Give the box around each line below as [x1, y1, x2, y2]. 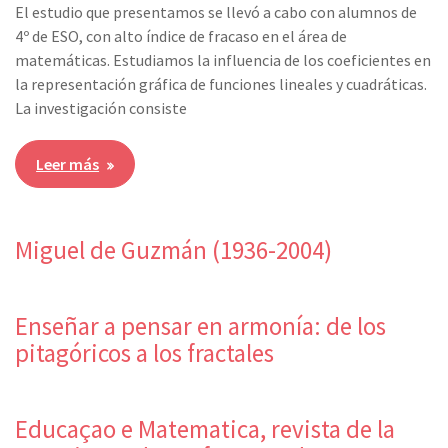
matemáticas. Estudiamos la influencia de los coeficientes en [15, 49, 432, 70]
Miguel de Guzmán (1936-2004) [15, 233, 333, 266]
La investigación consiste [15, 97, 188, 118]
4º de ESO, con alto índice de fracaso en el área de [15, 25, 348, 46]
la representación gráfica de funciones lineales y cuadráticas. [15, 73, 428, 94]
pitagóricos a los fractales [15, 336, 275, 369]
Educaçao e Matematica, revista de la [15, 412, 396, 445]
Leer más [36, 153, 100, 174]
